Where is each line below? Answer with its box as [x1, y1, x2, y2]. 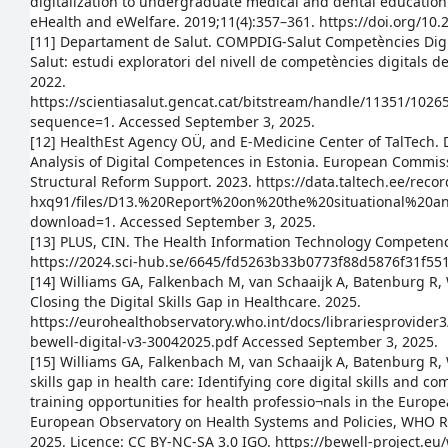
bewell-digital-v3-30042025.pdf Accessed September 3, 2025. [30, 332, 438, 351]
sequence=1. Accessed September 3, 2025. [30, 112, 315, 131]
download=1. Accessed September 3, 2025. [30, 212, 316, 231]
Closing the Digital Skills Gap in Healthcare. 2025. [30, 292, 361, 311]
